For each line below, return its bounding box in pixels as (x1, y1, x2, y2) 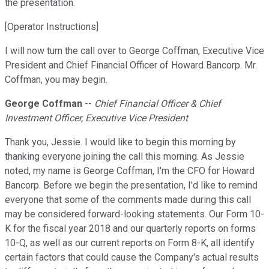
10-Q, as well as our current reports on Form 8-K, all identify (5, 237, 255, 249)
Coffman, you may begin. (5, 74, 107, 86)
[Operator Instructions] (5, 21, 98, 33)
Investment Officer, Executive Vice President (5, 112, 188, 124)
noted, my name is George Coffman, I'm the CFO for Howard (5, 165, 255, 177)
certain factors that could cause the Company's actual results (5, 252, 259, 264)
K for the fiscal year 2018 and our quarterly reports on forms (5, 223, 256, 235)
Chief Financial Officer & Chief (94, 98, 221, 110)
